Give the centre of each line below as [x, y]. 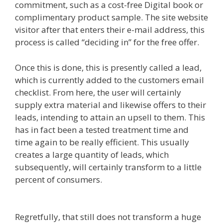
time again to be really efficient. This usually [102, 142]
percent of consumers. [59, 179]
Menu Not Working [141, 179]
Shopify [30, 192]
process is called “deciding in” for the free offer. [107, 42]
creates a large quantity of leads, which [92, 154]
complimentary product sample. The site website [111, 17]
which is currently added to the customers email [110, 80]
